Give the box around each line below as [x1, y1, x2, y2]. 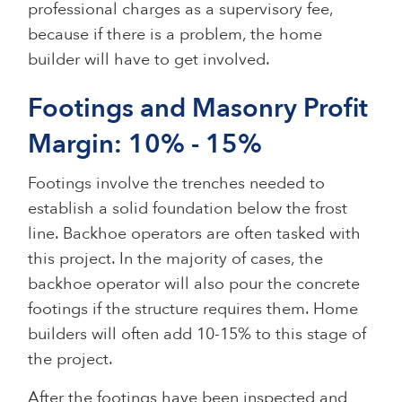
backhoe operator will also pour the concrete [28, 272, 361, 295]
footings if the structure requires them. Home [28, 297, 359, 320]
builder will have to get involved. [28, 48, 271, 71]
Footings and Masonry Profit [28, 90, 369, 127]
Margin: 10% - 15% [28, 126, 263, 162]
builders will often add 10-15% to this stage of [28, 322, 367, 345]
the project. [28, 347, 118, 371]
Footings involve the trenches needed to [28, 171, 326, 195]
